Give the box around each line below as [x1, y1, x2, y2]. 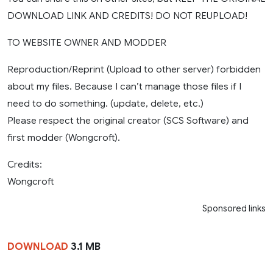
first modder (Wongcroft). [7, 132, 120, 144]
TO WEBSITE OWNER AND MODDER [7, 37, 166, 49]
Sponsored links [202, 203, 266, 214]
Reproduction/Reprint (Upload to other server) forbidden [7, 63, 261, 76]
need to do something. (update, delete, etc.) [7, 97, 204, 110]
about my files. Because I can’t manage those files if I [7, 80, 241, 93]
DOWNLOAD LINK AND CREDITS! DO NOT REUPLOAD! [7, 10, 247, 22]
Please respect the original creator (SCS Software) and [7, 115, 249, 127]
